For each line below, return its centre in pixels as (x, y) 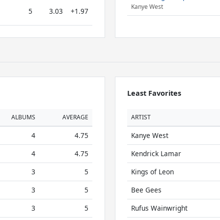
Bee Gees (146, 190)
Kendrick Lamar (156, 153)
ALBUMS (23, 117)
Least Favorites (154, 93)
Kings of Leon (152, 172)
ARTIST (141, 117)
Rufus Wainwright (159, 208)
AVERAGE (75, 117)
